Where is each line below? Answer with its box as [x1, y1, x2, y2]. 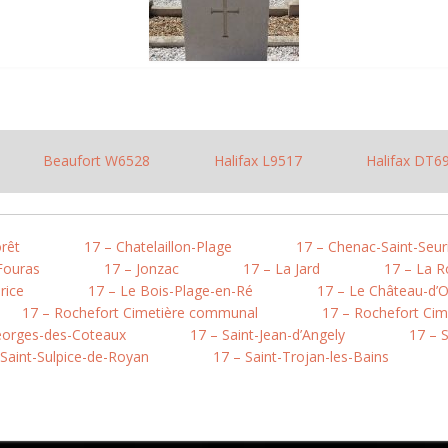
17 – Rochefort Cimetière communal [22, 303, 258, 322]
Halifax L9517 [213, 151, 302, 170]
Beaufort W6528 [42, 151, 150, 170]
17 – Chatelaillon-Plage [84, 237, 232, 256]
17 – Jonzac [104, 259, 179, 278]
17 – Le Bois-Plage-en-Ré [88, 281, 253, 300]
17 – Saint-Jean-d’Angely [190, 325, 345, 344]
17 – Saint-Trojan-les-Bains [213, 347, 389, 366]
